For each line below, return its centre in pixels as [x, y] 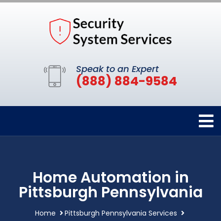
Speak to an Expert [117, 69]
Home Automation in [110, 177]
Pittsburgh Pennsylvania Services [121, 213]
